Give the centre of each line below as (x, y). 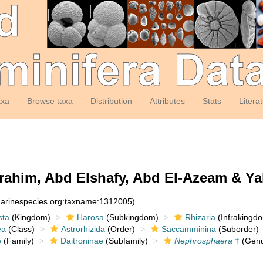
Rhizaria (200, 217)
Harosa (90, 217)
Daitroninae (82, 241)
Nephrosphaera (203, 241)
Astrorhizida (83, 229)
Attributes (167, 101)
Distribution (111, 101)
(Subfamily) (125, 241)
